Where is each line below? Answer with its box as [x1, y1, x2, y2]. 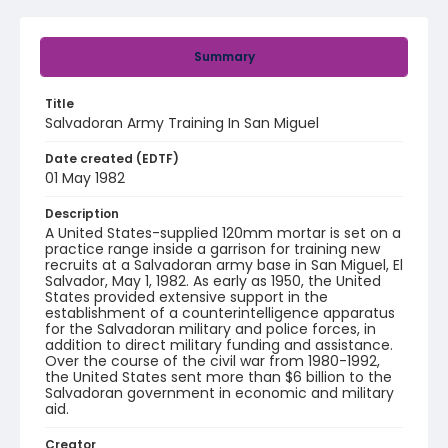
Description [45, 205, 119, 222]
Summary [193, 48, 255, 65]
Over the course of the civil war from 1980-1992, [45, 351, 380, 371]
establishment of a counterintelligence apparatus [45, 303, 395, 323]
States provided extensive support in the [45, 287, 328, 307]
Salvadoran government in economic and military [45, 383, 394, 403]
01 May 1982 [45, 168, 125, 188]
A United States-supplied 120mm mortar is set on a [45, 223, 401, 243]
